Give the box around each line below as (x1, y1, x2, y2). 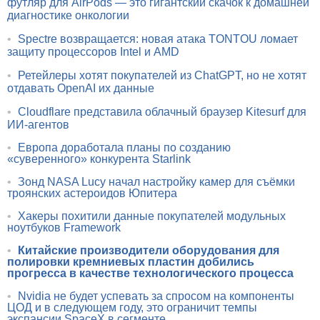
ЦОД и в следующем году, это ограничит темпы (7, 301, 257, 314)
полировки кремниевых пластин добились (7, 255, 254, 268)
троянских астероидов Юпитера (7, 186, 177, 199)
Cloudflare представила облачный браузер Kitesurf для (18, 105, 306, 118)
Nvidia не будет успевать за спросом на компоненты (18, 289, 294, 302)
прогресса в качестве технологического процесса (7, 266, 294, 279)
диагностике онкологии (7, 9, 129, 21)
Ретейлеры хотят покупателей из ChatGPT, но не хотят (18, 69, 306, 81)
